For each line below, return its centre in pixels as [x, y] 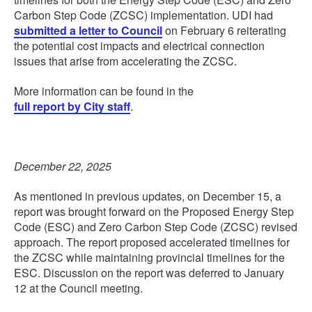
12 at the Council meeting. [81, 288]
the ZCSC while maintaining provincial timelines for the [149, 257]
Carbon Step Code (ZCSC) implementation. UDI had [143, 15]
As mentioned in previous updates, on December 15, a [148, 196]
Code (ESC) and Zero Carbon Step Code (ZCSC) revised [156, 227]
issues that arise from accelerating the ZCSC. [127, 61]
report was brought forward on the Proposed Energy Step [154, 211]
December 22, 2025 [63, 166]
